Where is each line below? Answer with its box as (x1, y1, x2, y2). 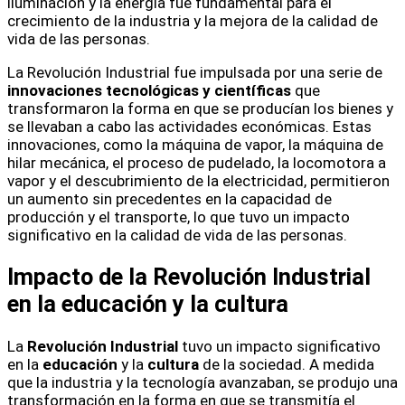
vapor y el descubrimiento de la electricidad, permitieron (7, 172, 390, 191)
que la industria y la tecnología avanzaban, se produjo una (7, 372, 398, 391)
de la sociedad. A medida (199, 354, 374, 373)
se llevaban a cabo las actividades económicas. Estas (7, 118, 372, 137)
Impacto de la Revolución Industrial (7, 263, 371, 291)
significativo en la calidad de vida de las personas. (7, 226, 347, 245)
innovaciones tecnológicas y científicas (7, 81, 291, 100)
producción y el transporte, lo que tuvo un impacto (7, 208, 350, 227)
